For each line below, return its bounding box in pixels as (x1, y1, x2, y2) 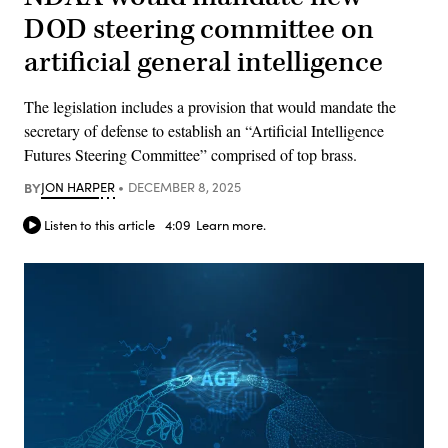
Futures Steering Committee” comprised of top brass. (24, 143, 357, 165)
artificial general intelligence (24, 43, 383, 81)
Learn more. (196, 216, 266, 235)
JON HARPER (41, 177, 115, 196)
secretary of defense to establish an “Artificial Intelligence (24, 119, 384, 141)
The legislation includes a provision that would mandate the (24, 95, 396, 117)
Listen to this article (44, 216, 155, 235)
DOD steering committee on (24, 10, 374, 48)
